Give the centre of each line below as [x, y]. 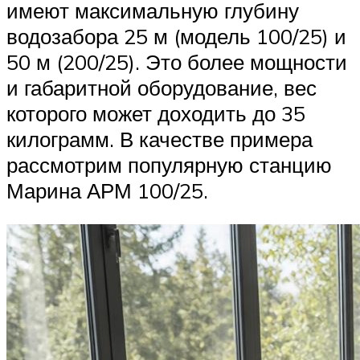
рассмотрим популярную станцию [169, 165]
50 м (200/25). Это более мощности [177, 62]
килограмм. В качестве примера [160, 139]
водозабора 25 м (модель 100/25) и [176, 37]
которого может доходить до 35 [156, 114]
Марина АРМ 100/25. [107, 191]
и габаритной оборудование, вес [162, 88]
